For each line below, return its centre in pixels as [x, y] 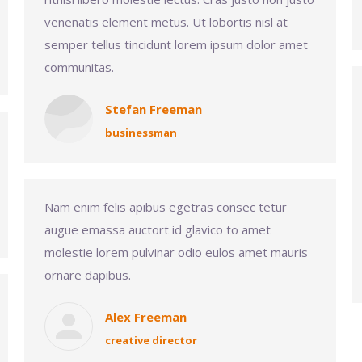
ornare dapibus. [88, 275]
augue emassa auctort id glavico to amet [158, 229]
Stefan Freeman [154, 109]
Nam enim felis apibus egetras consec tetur [166, 207]
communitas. [79, 67]
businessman [141, 133]
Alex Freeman [146, 317]
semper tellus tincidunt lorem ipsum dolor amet [176, 44]
